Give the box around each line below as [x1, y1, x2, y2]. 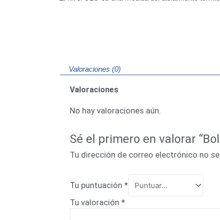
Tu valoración [70, 197, 121, 207]
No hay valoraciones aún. [70, 106, 161, 116]
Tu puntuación [70, 180, 124, 190]
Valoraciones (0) [69, 65, 121, 74]
